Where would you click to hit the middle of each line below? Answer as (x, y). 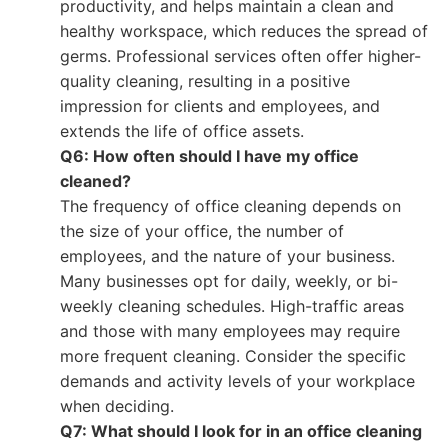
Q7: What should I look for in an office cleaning (241, 431)
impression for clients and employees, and (220, 106)
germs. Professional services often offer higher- (240, 56)
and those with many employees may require (230, 331)
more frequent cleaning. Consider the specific (233, 356)
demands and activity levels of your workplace (237, 381)
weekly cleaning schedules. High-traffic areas (232, 306)
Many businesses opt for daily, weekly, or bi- (229, 281)
